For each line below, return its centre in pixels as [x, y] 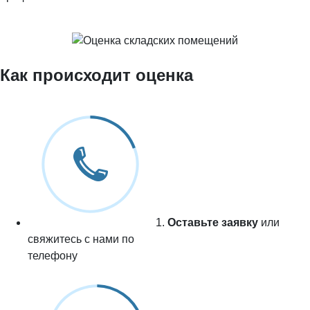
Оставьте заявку [213, 222]
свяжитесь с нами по [81, 239]
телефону [53, 255]
